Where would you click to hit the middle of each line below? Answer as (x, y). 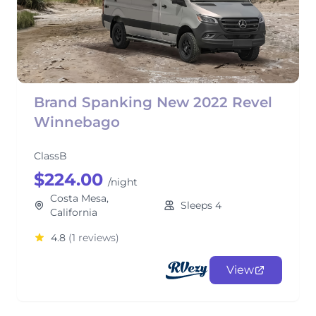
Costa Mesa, (80, 198)
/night (123, 182)
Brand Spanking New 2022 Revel (153, 102)
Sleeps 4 (201, 205)
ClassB (50, 156)
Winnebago (77, 122)
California (74, 212)
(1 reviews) (94, 238)
